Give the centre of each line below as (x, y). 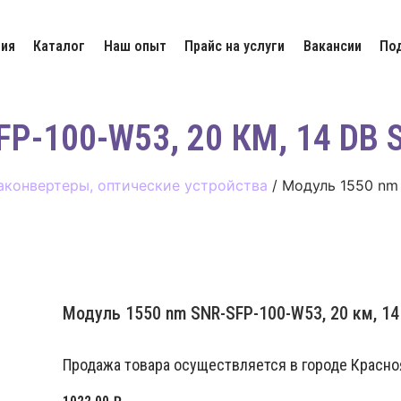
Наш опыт (135, 46)
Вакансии (332, 46)
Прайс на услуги (235, 46)
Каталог (60, 46)
